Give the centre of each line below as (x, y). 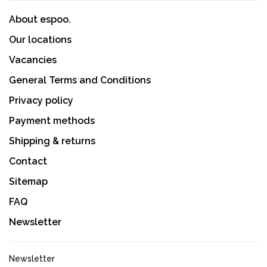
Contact (28, 162)
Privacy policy (41, 101)
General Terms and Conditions (80, 80)
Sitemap (28, 182)
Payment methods (52, 121)
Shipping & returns (52, 141)
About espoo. (40, 20)
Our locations (40, 40)
